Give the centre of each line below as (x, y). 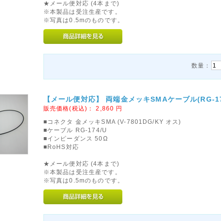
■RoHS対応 (61, 147)
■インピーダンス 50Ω (75, 138)
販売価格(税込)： (70, 108)
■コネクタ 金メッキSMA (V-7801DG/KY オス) (112, 122)
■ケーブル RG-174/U (75, 130)
